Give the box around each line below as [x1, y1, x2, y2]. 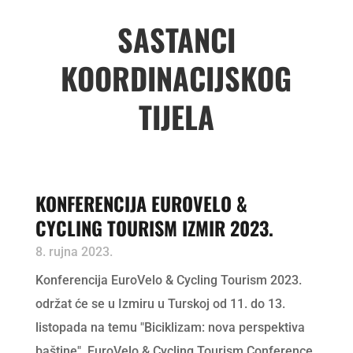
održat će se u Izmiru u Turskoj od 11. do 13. [35, 296, 285, 312]
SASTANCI [117, 17, 236, 62]
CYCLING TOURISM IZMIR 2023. [35, 214, 273, 243]
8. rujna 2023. [35, 244, 113, 260]
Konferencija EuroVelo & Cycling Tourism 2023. [35, 273, 302, 288]
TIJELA [138, 95, 214, 139]
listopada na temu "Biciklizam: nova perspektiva [35, 320, 305, 336]
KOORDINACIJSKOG [61, 56, 292, 101]
